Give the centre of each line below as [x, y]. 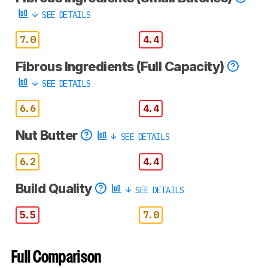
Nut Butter [48, 135]
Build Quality [55, 188]
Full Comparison [57, 258]
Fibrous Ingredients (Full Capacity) [121, 66]
